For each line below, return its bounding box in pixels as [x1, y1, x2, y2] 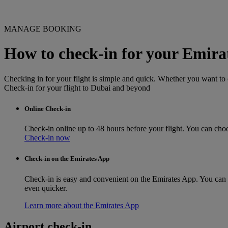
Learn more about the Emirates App [24, 201, 139, 210]
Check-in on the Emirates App [24, 155, 109, 163]
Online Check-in [24, 105, 71, 113]
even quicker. [24, 183, 71, 192]
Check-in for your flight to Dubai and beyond [4, 83, 150, 92]
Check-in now [24, 133, 70, 142]
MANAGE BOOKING [4, 24, 81, 33]
